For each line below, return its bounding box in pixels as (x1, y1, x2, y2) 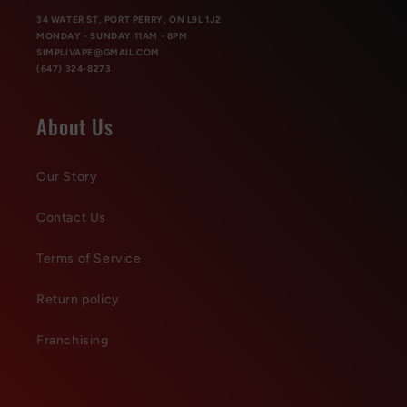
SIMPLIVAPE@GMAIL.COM (36, 46, 160, 59)
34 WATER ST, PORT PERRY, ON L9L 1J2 (36, 14, 222, 26)
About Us (36, 111, 114, 142)
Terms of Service (36, 251, 142, 267)
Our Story (36, 169, 98, 185)
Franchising (36, 333, 109, 349)
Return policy (36, 292, 120, 308)
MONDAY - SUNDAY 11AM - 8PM (36, 30, 188, 43)
